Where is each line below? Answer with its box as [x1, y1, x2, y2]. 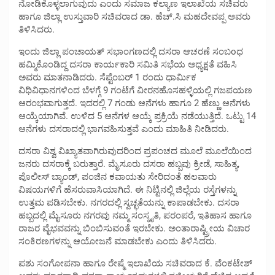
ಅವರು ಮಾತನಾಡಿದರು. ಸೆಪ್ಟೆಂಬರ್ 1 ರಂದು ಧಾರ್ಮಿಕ [18, 71, 196, 83]
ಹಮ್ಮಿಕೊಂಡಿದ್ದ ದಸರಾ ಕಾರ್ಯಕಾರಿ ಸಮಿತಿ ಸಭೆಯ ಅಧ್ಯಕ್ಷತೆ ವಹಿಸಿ [18, 58, 237, 70]
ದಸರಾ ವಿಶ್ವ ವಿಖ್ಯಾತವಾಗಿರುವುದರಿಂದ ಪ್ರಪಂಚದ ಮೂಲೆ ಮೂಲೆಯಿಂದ [18, 145, 252, 157]
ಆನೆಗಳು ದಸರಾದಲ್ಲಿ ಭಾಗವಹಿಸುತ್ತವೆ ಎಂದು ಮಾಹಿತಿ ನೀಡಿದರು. [18, 123, 229, 134]
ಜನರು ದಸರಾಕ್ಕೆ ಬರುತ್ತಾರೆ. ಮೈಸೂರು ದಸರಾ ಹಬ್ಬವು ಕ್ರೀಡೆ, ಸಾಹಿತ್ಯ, [18, 158, 239, 169]
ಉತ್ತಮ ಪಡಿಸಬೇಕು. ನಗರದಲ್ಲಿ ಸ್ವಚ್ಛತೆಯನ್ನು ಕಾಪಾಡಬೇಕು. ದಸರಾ [18, 196, 239, 208]
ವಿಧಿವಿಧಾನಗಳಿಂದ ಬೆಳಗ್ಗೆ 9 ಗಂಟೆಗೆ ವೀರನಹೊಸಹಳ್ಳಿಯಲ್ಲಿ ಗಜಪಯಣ [18, 84, 252, 96]
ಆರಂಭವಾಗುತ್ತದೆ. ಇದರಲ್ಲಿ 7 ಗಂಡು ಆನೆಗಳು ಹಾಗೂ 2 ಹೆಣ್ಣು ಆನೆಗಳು [18, 97, 250, 109]
